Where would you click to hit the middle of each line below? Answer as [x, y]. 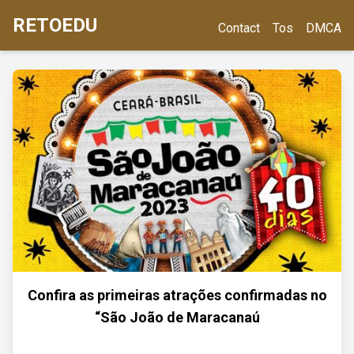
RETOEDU [55, 25]
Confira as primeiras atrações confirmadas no [177, 295]
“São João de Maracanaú [177, 317]
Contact [239, 28]
